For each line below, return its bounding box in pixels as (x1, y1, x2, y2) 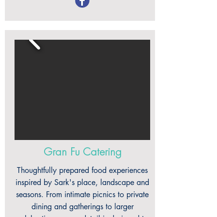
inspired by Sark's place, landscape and (15, 177, 149, 187)
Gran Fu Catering (43, 147, 122, 157)
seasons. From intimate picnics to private (16, 189, 149, 200)
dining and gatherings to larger (31, 201, 134, 212)
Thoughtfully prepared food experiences (17, 165, 148, 175)
